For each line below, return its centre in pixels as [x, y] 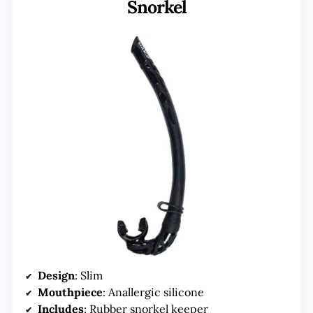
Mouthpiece [70, 292]
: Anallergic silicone [153, 292]
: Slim [89, 275]
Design [56, 275]
